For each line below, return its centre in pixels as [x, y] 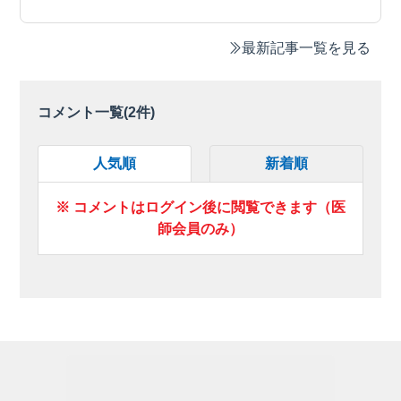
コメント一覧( [83, 112]
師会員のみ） [200, 228]
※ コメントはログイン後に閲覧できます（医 [200, 207]
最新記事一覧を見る [306, 47]
